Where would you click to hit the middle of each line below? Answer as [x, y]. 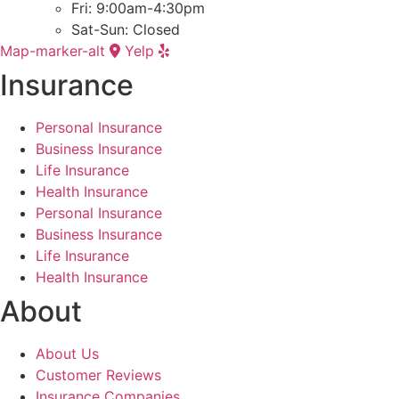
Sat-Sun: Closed [126, 29]
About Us [67, 353]
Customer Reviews [98, 375]
